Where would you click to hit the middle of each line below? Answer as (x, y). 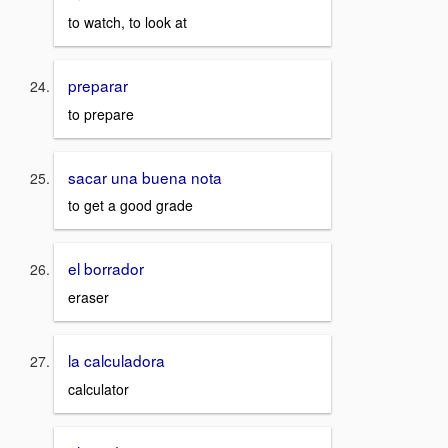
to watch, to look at (127, 21)
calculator (98, 388)
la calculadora (116, 359)
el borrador (106, 268)
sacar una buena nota (145, 176)
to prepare (101, 113)
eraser (88, 296)
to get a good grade (130, 205)
